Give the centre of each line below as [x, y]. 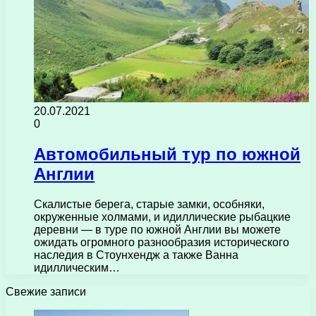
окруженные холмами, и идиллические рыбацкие [162, 217]
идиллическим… [77, 267]
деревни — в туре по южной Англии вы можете [157, 229]
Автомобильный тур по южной [167, 154]
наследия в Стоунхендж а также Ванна [136, 255]
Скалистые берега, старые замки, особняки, [149, 204]
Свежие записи [46, 291]
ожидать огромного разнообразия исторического [162, 242]
